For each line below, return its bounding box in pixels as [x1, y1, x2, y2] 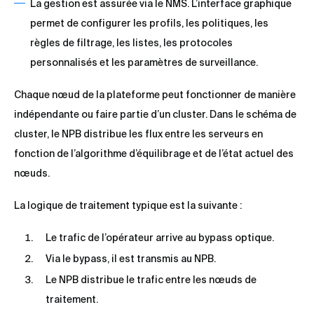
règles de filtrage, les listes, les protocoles [30, 37, 233, 49]
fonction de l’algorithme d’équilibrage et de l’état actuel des [14, 148, 294, 160]
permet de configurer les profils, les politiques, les [30, 18, 268, 29]
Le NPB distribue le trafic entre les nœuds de [46, 274, 257, 286]
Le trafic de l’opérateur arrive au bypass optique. [46, 232, 274, 244]
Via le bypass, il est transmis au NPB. [46, 253, 216, 265]
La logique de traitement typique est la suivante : [14, 200, 242, 212]
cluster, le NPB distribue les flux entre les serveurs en [14, 128, 263, 140]
